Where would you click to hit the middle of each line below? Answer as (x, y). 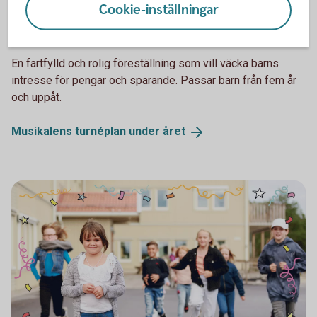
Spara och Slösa (51, 16)
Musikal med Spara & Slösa (122, 34)
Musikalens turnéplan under (87, 131)
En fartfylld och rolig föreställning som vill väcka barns (145, 63)
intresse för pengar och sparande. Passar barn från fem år (154, 80)
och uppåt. (36, 97)
